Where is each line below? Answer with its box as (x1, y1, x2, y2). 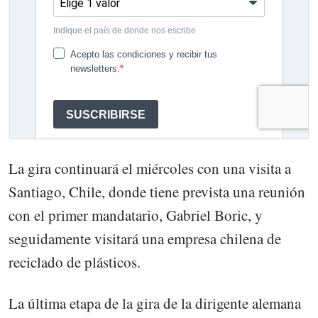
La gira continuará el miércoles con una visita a (9, 158, 291, 178)
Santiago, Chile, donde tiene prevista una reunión (9, 181, 305, 202)
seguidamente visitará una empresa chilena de (9, 228, 281, 248)
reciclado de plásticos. (9, 251, 141, 272)
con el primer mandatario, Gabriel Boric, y (9, 204, 263, 225)
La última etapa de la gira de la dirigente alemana (9, 292, 301, 313)
